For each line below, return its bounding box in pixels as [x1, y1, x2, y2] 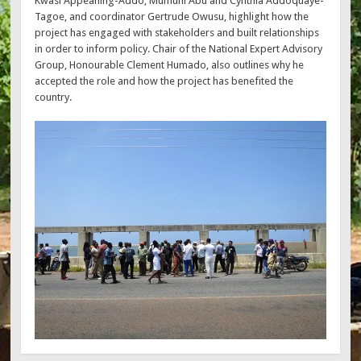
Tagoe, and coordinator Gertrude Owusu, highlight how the [35, 10, 309, 23]
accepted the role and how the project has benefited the [35, 74, 294, 87]
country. [35, 90, 73, 103]
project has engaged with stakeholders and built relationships [35, 26, 320, 39]
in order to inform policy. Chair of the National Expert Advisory [35, 42, 323, 55]
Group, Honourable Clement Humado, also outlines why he [35, 58, 305, 71]
